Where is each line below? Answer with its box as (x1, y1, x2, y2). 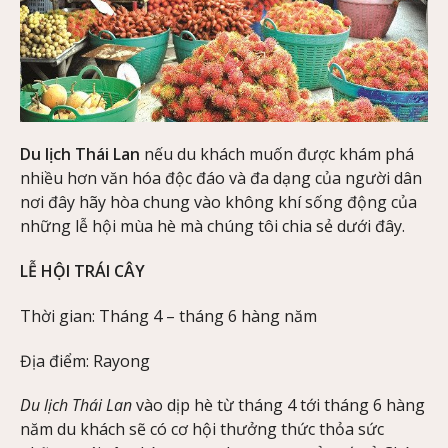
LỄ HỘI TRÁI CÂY (20, 259, 145, 282)
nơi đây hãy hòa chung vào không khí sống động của (20, 191, 417, 214)
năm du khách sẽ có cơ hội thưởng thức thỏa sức (20, 418, 384, 441)
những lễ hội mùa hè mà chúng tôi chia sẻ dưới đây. (20, 215, 405, 238)
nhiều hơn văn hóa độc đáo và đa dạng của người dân (20, 167, 422, 190)
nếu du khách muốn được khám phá (140, 143, 414, 166)
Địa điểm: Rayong (20, 349, 150, 372)
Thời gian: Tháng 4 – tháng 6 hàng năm (20, 304, 317, 327)
